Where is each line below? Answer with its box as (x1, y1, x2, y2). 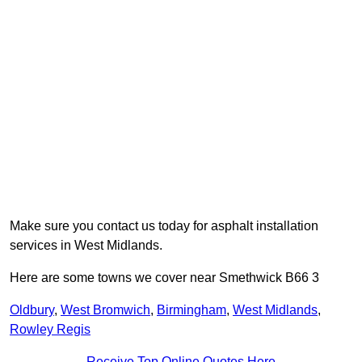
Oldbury (10, 303, 54, 318)
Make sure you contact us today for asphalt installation (10, 219, 318, 234)
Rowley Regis (10, 322, 90, 337)
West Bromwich (61, 303, 150, 318)
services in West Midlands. (10, 238, 162, 253)
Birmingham (157, 303, 226, 318)
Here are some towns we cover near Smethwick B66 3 (10, 271, 319, 285)
